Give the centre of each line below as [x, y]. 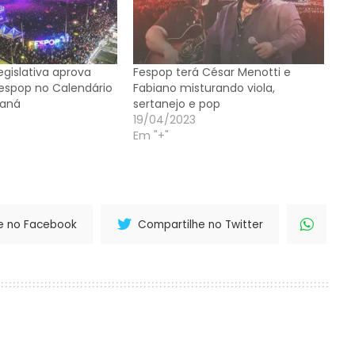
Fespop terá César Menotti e [212, 73]
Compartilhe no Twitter [201, 224]
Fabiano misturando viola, [204, 88]
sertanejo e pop [176, 104]
